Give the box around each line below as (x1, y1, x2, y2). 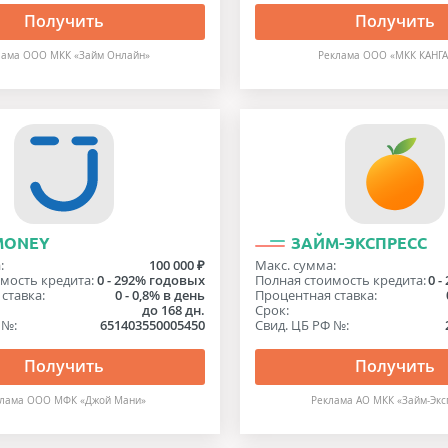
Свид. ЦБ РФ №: (254, 316, 349, 334)
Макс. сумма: (254, 256, 336, 274)
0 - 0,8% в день (114, 286, 205, 304)
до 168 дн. (141, 301, 205, 319)
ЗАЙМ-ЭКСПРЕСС (290, 234, 427, 252)
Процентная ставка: (254, 286, 377, 304)
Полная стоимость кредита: (254, 271, 426, 289)
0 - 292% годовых (96, 271, 205, 289)
